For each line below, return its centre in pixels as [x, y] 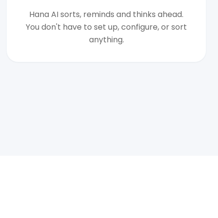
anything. [106, 40]
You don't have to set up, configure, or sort [107, 27]
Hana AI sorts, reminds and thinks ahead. [107, 14]
